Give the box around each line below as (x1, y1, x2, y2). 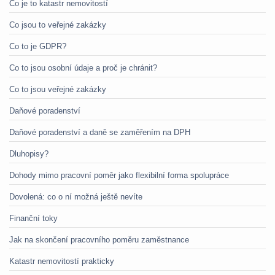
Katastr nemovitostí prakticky (9, 257, 114, 266)
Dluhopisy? (9, 149, 48, 158)
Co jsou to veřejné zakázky (9, 20, 106, 29)
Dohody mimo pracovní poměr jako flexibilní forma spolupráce (9, 171, 229, 180)
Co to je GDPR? (9, 42, 66, 51)
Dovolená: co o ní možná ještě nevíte (9, 192, 142, 201)
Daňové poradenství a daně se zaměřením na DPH (9, 128, 190, 137)
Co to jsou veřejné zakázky (9, 85, 106, 94)
